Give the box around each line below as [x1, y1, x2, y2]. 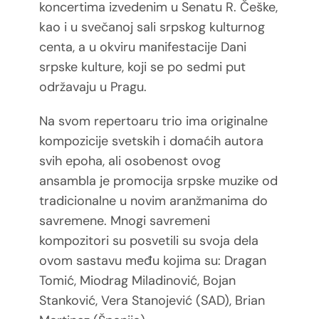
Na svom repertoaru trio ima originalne [38, 112, 268, 130]
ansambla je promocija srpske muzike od [38, 172, 278, 189]
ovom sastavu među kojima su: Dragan [38, 251, 266, 269]
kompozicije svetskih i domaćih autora [38, 132, 263, 150]
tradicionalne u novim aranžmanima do [38, 192, 268, 209]
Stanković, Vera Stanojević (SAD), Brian [38, 291, 265, 309]
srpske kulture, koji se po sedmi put [38, 58, 246, 75]
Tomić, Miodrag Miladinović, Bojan [38, 271, 236, 289]
